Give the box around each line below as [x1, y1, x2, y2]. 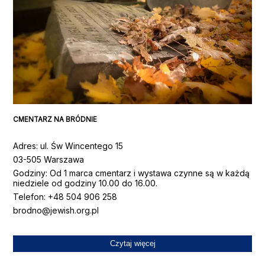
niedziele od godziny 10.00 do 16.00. [13, 177, 158, 188]
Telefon [13, 191, 44, 202]
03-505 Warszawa [13, 154, 85, 164]
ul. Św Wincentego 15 [40, 140, 124, 151]
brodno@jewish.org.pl [13, 205, 99, 215]
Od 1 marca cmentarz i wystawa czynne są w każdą [50, 167, 250, 178]
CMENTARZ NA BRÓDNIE [13, 115, 98, 124]
